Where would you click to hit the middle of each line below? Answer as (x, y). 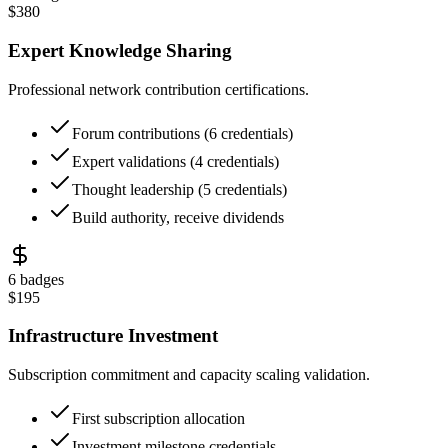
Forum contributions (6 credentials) (182, 133)
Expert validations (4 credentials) (175, 161)
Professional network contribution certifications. (158, 89)
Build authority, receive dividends (178, 217)
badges (40, 279)
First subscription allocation (158, 418)
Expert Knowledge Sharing (120, 50)
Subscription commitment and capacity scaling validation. (189, 374)
